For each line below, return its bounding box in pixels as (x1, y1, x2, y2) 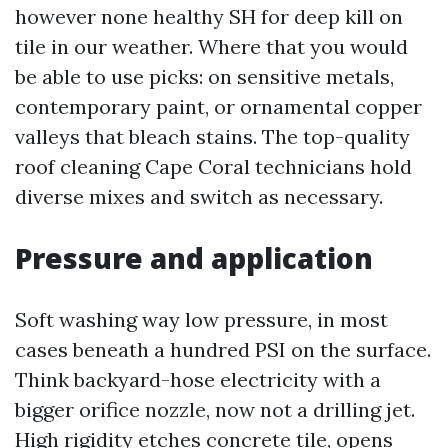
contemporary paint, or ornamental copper (15, 94, 422, 119)
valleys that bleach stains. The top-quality (15, 124, 410, 149)
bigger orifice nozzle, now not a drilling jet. (15, 397, 415, 422)
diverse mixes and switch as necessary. (15, 184, 383, 209)
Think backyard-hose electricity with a (15, 367, 381, 392)
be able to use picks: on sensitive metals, (15, 64, 394, 89)
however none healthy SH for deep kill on (15, 4, 403, 29)
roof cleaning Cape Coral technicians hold (15, 154, 412, 179)
